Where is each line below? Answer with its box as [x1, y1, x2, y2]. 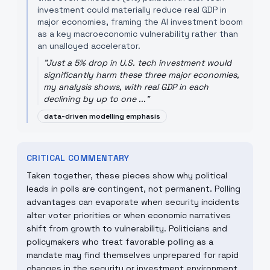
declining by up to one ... [43, 93, 146, 104]
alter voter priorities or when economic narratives [27, 210, 231, 221]
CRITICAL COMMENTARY [27, 152, 130, 163]
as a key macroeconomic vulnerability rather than [37, 28, 238, 39]
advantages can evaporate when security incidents [27, 196, 239, 207]
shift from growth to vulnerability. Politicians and [27, 223, 227, 234]
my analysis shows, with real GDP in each [43, 81, 209, 92]
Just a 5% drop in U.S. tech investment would [46, 57, 231, 68]
